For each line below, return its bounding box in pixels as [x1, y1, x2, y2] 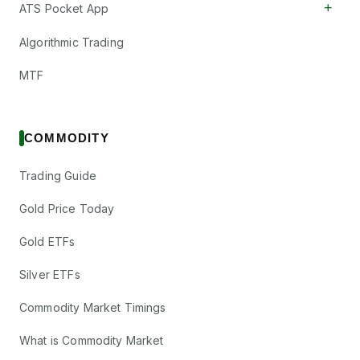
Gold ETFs [19, 235, 76, 248]
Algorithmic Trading [19, 35, 124, 49]
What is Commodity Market [19, 333, 164, 347]
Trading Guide [19, 169, 96, 182]
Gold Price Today [19, 202, 115, 215]
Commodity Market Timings [19, 301, 166, 314]
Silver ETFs [19, 268, 80, 281]
